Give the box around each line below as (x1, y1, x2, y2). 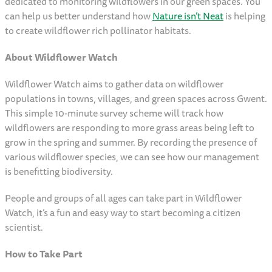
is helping (223, 8, 265, 24)
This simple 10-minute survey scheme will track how (5, 105, 223, 121)
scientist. (5, 219, 45, 236)
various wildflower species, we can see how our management (5, 149, 259, 165)
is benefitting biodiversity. (5, 163, 116, 180)
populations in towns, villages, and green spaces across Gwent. (5, 90, 267, 107)
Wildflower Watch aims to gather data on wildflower (5, 76, 223, 92)
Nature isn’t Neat (152, 8, 223, 24)
